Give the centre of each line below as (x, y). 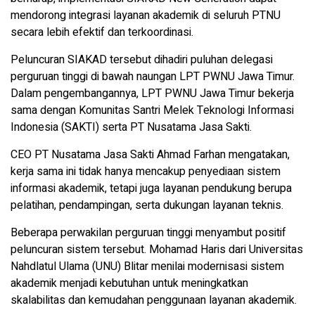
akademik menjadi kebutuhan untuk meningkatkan (129, 283)
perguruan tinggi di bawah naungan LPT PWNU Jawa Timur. (153, 76)
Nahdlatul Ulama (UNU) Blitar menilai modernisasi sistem (147, 266)
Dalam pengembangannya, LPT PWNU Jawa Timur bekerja (152, 93)
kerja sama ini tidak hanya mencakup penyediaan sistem (146, 171)
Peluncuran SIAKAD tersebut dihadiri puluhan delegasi (142, 59)
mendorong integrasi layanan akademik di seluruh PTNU (146, 15)
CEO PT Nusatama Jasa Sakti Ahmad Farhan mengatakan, (150, 154)
